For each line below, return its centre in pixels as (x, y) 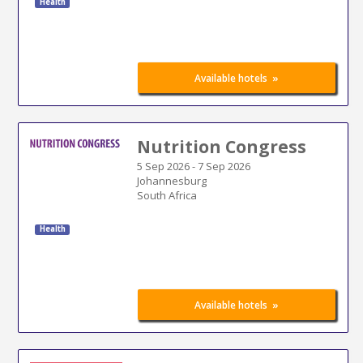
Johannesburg (171, 180)
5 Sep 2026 (163, 166)
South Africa (167, 195)
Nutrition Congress (221, 146)
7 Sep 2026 (224, 166)
